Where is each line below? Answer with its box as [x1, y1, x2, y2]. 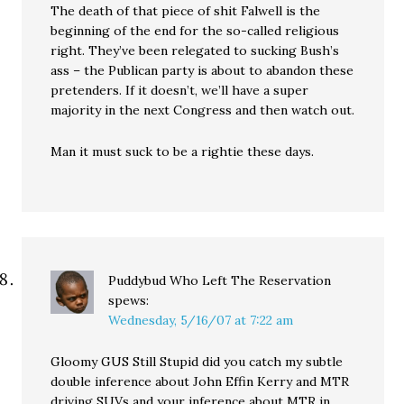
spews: [108, 292, 150, 308]
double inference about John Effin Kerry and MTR [50, 373, 350, 390]
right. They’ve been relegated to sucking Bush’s [50, 42, 340, 59]
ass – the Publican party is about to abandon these [50, 62, 354, 78]
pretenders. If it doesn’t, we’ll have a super [50, 82, 309, 98]
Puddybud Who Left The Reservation [108, 272, 332, 289]
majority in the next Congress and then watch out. [50, 102, 355, 118]
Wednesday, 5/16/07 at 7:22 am [108, 312, 294, 328]
